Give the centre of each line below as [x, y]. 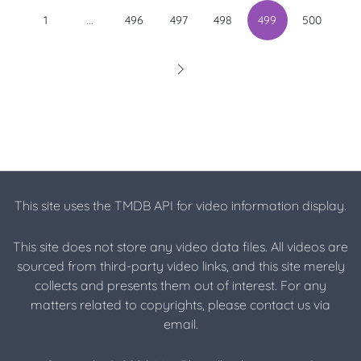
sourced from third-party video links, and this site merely [180, 266]
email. [180, 324]
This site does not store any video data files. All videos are [180, 247]
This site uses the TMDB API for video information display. [180, 205]
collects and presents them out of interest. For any [180, 286]
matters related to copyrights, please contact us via [180, 305]
